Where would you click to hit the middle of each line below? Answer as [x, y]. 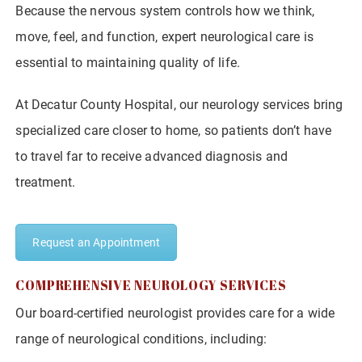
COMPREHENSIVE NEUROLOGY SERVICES [151, 285]
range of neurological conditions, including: [141, 339]
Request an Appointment [97, 242]
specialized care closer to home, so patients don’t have [174, 130]
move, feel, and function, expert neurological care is [164, 36]
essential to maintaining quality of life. [128, 62]
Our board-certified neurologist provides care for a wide [175, 313]
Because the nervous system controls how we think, [165, 11]
